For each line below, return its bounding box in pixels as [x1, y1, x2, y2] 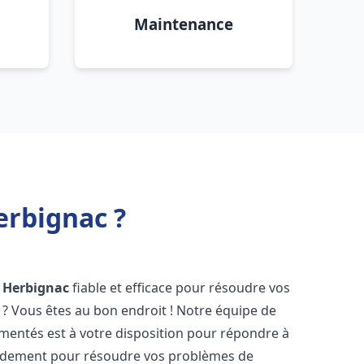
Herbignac [2, 279, 70, 297]
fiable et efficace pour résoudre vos [69, 279, 291, 297]
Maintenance [134, 14, 233, 34]
